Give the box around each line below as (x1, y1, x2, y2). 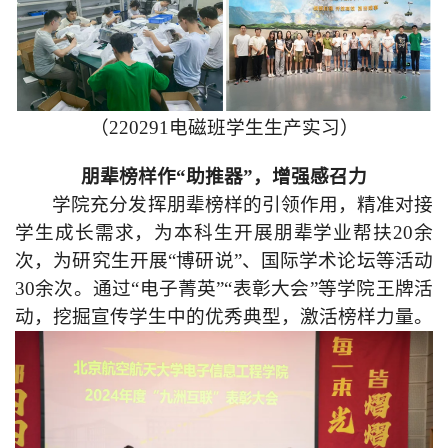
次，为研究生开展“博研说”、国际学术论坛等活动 (15, 250, 433, 272)
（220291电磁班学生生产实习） (89, 117, 359, 139)
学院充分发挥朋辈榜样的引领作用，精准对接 (52, 194, 433, 216)
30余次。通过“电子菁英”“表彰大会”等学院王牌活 (15, 278, 433, 300)
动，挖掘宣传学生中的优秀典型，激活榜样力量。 (15, 306, 433, 328)
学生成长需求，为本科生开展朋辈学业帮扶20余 (15, 222, 433, 244)
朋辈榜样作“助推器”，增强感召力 (81, 166, 367, 188)
